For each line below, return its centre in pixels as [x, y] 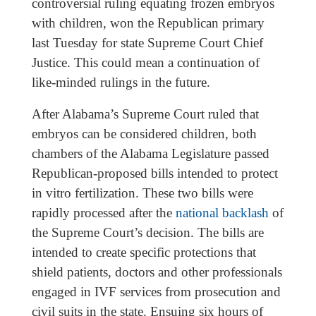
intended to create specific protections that [144, 252]
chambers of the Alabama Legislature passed [150, 153]
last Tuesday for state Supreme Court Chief [147, 42]
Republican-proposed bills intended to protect [154, 173]
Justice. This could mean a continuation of [145, 62]
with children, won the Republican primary [148, 23]
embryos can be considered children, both [144, 133]
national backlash [222, 212]
